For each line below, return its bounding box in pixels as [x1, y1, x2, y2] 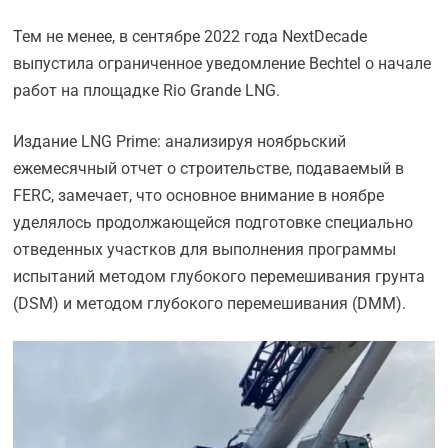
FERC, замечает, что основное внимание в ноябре [13, 186, 385, 205]
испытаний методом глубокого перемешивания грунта [13, 267, 426, 286]
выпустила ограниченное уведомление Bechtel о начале [13, 54, 432, 73]
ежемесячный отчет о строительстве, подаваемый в [13, 159, 405, 178]
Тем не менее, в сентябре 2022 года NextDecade [13, 27, 368, 46]
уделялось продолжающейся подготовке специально [13, 213, 414, 232]
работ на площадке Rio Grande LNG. [13, 81, 281, 100]
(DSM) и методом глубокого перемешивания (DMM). [13, 294, 407, 313]
